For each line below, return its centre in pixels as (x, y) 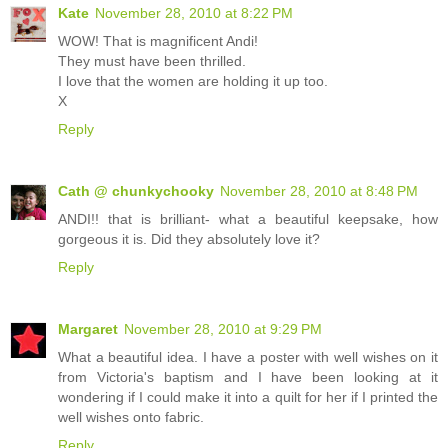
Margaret (88, 329)
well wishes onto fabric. (131, 417)
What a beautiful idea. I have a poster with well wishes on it (248, 357)
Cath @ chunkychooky (136, 191)
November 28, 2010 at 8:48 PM (319, 191)
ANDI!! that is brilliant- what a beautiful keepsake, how (248, 219)
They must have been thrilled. (152, 61)
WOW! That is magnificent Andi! (158, 41)
